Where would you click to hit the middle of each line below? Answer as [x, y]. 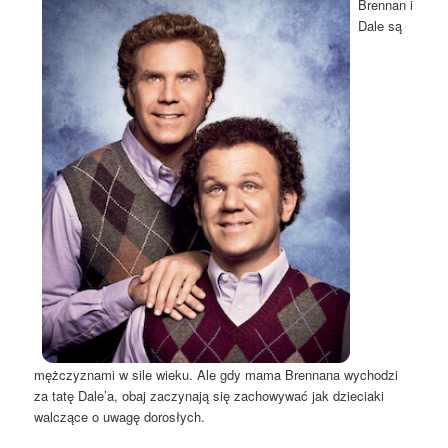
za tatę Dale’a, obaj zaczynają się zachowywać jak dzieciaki [209, 396]
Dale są [380, 25]
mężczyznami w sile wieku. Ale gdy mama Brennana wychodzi [216, 375]
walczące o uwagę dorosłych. [120, 417]
